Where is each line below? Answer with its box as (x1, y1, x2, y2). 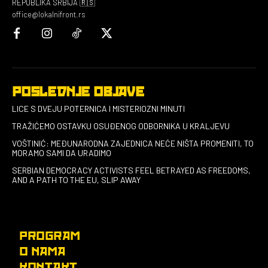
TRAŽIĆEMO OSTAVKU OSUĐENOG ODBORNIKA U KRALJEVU (12, 120, 230, 131)
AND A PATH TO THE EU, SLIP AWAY (12, 174, 141, 185)
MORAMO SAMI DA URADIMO (12, 147, 111, 158)
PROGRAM (19, 230, 80, 242)
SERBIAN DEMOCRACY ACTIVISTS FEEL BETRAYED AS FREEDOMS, (12, 165, 251, 175)
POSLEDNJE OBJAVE (12, 85, 144, 99)
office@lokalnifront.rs (12, 9, 86, 19)
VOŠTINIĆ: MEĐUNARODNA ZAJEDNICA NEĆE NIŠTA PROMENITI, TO (12, 138, 254, 148)
